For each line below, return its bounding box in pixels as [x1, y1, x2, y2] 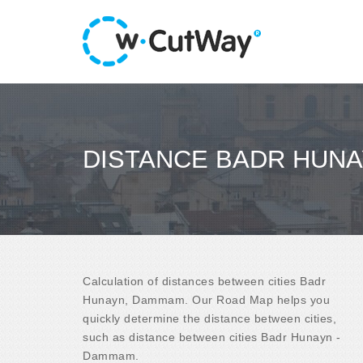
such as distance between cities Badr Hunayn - [83, 330, 341, 344]
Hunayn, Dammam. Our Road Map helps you [83, 293, 330, 306]
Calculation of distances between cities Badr [83, 274, 326, 288]
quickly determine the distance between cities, [83, 311, 336, 325]
